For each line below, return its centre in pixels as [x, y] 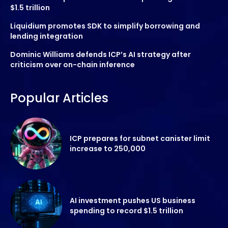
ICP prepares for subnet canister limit [140, 138]
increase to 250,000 [108, 148]
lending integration [47, 36]
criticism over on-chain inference [73, 64]
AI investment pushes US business [133, 200]
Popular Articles [59, 98]
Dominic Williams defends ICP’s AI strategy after [101, 54]
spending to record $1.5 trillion [126, 210]
